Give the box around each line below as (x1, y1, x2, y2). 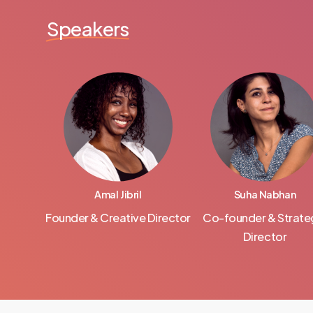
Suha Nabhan (233, 188, 296, 201)
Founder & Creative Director (45, 210, 191, 226)
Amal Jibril (94, 188, 142, 201)
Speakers (47, 16, 129, 41)
